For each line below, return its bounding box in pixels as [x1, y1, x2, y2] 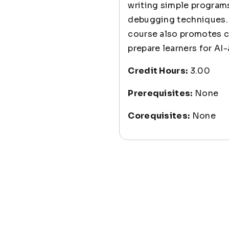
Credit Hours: [128, 65, 188, 76]
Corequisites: [128, 110, 190, 121]
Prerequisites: [128, 88, 193, 99]
